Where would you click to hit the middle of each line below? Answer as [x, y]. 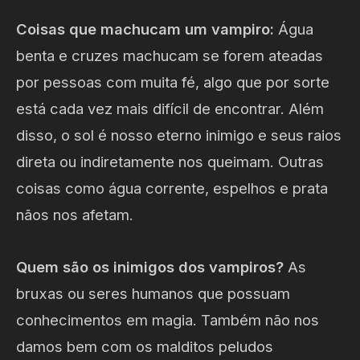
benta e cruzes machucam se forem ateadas [170, 55]
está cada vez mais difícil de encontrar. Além [170, 108]
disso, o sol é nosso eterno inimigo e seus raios [179, 135]
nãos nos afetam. [75, 214]
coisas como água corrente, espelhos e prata [172, 188]
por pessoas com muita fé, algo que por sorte [173, 82]
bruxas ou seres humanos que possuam [153, 293]
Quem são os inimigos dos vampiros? [150, 266]
